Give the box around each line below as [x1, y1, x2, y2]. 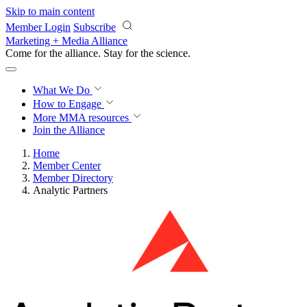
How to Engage [33, 98, 104, 110]
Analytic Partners [33, 184, 108, 196]
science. [156, 47, 191, 59]
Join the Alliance [33, 124, 105, 136]
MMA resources [56, 112, 129, 123]
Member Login [5, 21, 71, 33]
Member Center [33, 160, 101, 171]
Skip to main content [5, 5, 95, 17]
